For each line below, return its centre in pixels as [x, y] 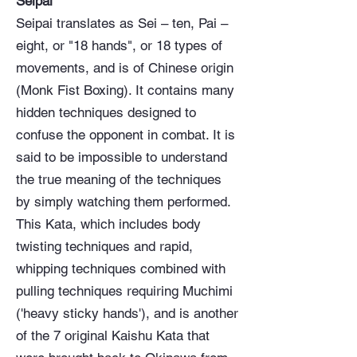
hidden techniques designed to [106, 112]
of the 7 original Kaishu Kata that [113, 335]
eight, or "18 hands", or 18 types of [119, 45]
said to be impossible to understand [122, 157]
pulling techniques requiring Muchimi [124, 291]
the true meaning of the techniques [119, 179]
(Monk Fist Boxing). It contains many [125, 90]
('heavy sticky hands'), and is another [127, 313]
